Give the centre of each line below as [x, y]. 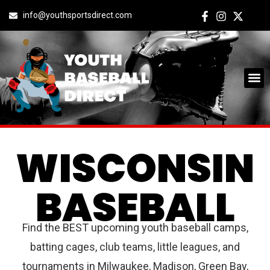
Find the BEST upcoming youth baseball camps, [135, 228]
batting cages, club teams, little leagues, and [135, 247]
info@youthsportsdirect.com [77, 15]
